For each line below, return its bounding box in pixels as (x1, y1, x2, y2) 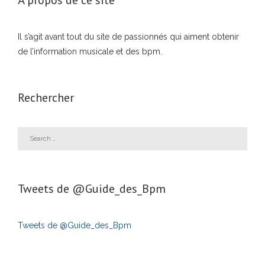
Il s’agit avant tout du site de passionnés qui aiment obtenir (18, 32, 239, 41)
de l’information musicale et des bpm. (18, 47, 162, 56)
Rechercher (18, 90, 74, 105)
